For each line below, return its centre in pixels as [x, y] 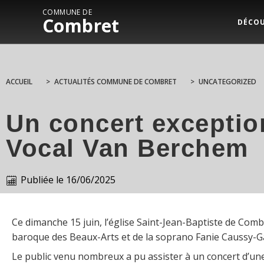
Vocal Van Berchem [127, 148]
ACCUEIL [19, 82]
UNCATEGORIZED [227, 82]
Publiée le [42, 180]
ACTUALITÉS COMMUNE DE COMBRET [115, 82]
